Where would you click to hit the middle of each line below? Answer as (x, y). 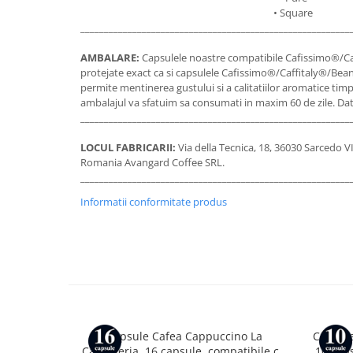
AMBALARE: (110, 58)
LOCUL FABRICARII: (129, 148)
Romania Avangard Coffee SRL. (152, 163)
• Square (293, 13)
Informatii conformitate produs (154, 202)
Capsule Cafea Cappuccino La (184, 336)
